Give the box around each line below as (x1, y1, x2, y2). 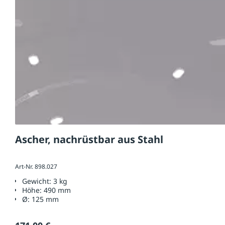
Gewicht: (22, 176, 53, 186)
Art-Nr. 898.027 (15, 162, 57, 171)
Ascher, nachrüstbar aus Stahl (15, 133, 163, 147)
